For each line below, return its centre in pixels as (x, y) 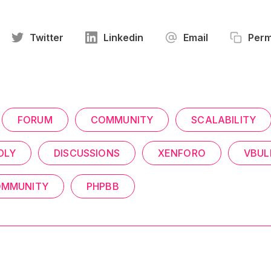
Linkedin (123, 38)
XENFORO (181, 153)
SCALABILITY (224, 120)
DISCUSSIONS (87, 153)
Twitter (47, 38)
